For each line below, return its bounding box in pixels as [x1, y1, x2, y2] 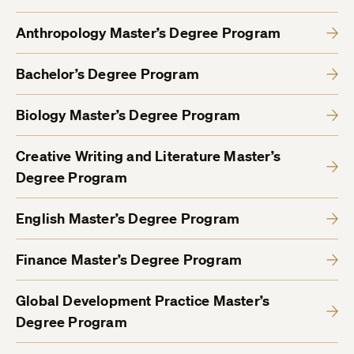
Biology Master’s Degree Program [16, 106, 241, 125]
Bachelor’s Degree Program [16, 65, 199, 84]
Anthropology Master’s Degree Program [16, 24, 281, 43]
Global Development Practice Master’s [16, 292, 270, 311]
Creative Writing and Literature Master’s [16, 147, 281, 166]
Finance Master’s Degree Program [16, 250, 243, 269]
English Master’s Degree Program [16, 209, 240, 228]
